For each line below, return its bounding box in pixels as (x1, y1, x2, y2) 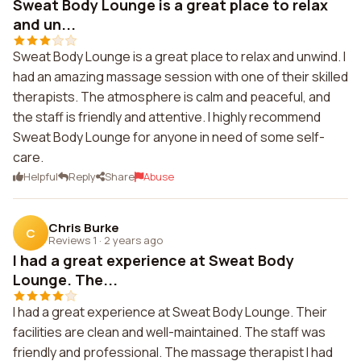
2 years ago (104, 232, 163, 247)
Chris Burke (48, 218, 119, 236)
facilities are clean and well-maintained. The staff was (13, 323, 326, 341)
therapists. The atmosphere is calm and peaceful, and (13, 88, 330, 106)
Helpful (23, 169, 58, 184)
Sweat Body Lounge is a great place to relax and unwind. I (13, 48, 346, 65)
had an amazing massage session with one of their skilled (13, 68, 348, 85)
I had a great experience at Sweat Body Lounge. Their (13, 303, 327, 321)
